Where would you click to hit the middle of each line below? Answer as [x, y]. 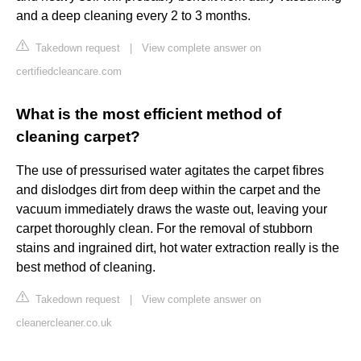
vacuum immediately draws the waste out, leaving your [172, 210]
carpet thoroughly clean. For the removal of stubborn [164, 229]
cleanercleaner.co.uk [64, 323]
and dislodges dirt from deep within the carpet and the [168, 190]
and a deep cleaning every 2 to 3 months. [133, 16]
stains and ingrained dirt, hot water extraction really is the [178, 248]
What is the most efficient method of [149, 114]
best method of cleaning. [86, 268]
